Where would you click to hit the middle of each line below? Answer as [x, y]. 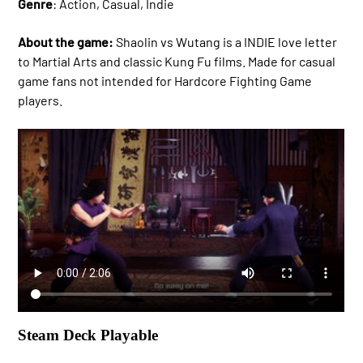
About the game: [66, 41]
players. [41, 100]
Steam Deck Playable [88, 335]
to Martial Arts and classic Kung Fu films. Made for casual [177, 61]
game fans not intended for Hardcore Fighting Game [165, 80]
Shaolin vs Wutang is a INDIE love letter [226, 41]
